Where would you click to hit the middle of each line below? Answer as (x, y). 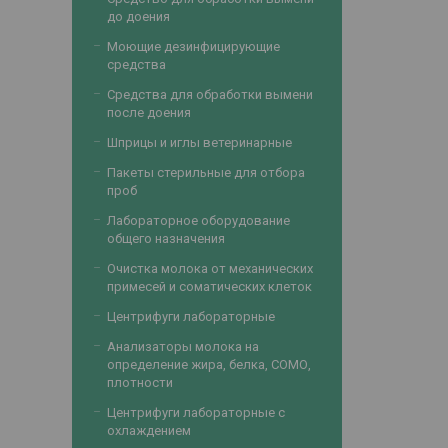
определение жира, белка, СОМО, (209, 364)
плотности (140, 382)
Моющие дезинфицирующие (193, 46)
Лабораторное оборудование (198, 220)
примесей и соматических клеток (209, 286)
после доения (149, 112)
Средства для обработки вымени (210, 94)
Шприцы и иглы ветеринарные (199, 142)
